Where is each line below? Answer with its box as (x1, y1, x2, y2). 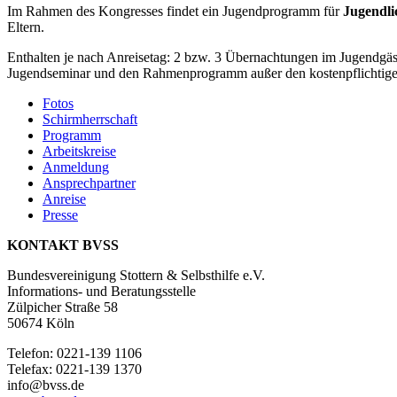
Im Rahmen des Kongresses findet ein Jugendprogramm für (7, 4, 343, 19)
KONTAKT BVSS (7, 237, 119, 253)
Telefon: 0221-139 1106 (7, 346, 142, 361)
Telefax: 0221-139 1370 (7, 362, 142, 377)
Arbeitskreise (43, 144, 116, 159)
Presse (43, 207, 78, 222)
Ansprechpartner (43, 175, 136, 191)
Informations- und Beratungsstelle (7, 284, 196, 299)
